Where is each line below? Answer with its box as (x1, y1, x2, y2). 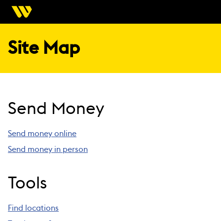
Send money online (8, 130, 76, 138)
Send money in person (8, 146, 88, 153)
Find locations (8, 204, 59, 212)
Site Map (8, 39, 80, 57)
